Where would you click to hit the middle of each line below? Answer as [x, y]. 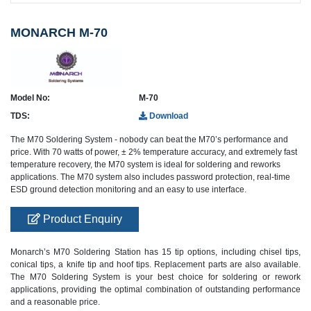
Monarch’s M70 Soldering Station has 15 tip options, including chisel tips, [155, 252]
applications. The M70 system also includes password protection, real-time [150, 177]
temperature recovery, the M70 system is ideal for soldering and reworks [145, 165]
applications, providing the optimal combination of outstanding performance [155, 290]
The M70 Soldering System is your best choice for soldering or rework [155, 277]
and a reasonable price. [55, 302]
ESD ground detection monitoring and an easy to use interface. [128, 190]
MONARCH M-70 [59, 33]
